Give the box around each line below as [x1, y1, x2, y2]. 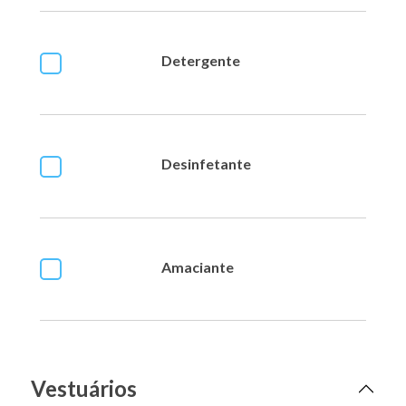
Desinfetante [161, 155, 251, 173]
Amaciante [161, 257, 234, 275]
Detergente [161, 52, 240, 70]
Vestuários [31, 374, 137, 401]
